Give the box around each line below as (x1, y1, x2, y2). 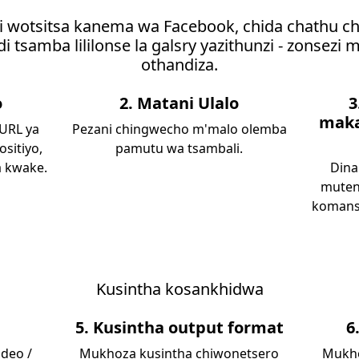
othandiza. (141, 54, 218, 75)
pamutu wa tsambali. (115, 139, 244, 157)
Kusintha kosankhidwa (95, 278, 264, 300)
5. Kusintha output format (75, 317, 284, 338)
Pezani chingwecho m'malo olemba (71, 120, 287, 138)
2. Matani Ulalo (119, 92, 240, 114)
